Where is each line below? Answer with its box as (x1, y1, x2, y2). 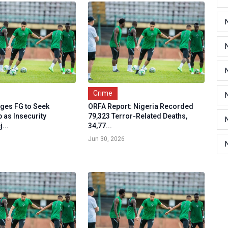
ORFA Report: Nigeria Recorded (88, 102, 193, 110)
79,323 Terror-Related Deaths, (88, 112, 187, 120)
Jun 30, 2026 (88, 135, 125, 142)
